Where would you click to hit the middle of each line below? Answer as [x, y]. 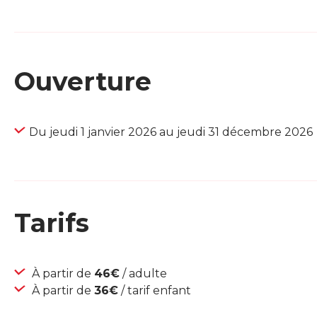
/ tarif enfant [155, 291]
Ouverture [83, 82]
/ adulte [143, 274]
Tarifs [52, 223]
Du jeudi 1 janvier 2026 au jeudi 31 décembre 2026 [171, 132]
